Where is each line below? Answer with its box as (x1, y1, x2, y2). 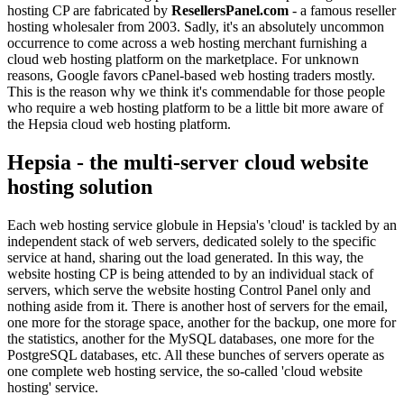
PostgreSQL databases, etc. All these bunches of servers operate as (7, 346, 384, 363)
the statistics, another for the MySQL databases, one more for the (7, 330, 374, 346)
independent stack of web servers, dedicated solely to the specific (7, 233, 376, 249)
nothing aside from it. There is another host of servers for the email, (7, 298, 388, 314)
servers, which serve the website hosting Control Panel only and (7, 281, 371, 298)
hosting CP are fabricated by (7, 2, 171, 18)
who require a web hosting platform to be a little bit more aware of (7, 99, 383, 115)
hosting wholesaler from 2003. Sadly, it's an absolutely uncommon (7, 18, 384, 34)
